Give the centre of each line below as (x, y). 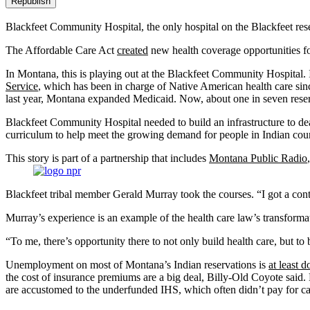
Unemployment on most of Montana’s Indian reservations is (137, 265)
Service (22, 86)
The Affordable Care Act (61, 51)
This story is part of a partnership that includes (107, 158)
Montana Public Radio (258, 158)
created (133, 51)
